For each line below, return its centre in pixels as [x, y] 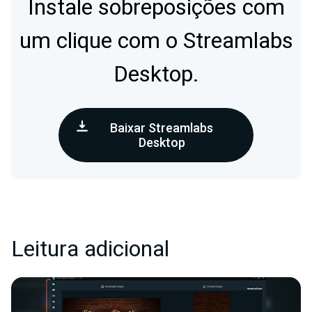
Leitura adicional [90, 249]
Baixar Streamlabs [162, 128]
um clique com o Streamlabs [156, 41]
